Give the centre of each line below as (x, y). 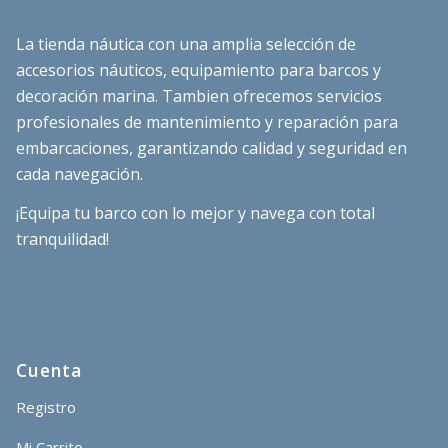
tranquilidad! (62, 239)
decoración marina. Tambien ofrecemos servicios (199, 95)
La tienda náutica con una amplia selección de (186, 43)
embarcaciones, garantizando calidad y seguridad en (211, 147)
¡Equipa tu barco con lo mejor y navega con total (195, 213)
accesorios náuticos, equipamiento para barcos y (198, 69)
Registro (46, 406)
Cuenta (49, 369)
